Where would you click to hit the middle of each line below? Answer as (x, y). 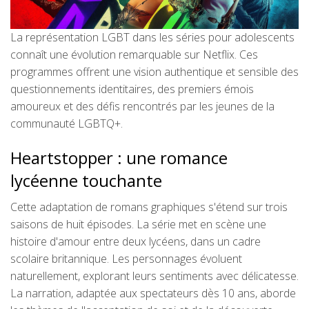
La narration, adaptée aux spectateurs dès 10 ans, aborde (153, 293)
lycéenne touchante (86, 181)
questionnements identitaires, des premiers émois (132, 89)
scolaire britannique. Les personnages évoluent (126, 259)
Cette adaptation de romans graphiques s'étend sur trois (149, 207)
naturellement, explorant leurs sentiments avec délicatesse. (154, 276)
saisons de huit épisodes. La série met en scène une (138, 225)
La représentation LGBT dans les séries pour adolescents (152, 38)
